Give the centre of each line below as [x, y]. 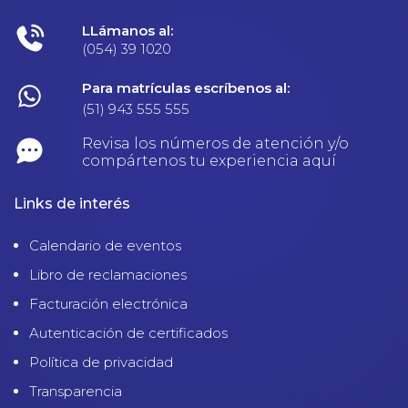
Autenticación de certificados [128, 333]
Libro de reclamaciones [108, 275]
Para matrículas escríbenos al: [185, 88]
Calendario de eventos [105, 246]
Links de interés [72, 204]
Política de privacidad [101, 362]
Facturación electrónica [108, 304]
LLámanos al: [127, 31]
